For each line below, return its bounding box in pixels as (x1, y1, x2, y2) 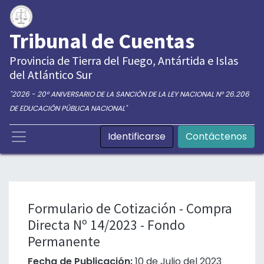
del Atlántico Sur (9, 67, 92, 82)
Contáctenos (186, 130, 247, 143)
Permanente (28, 233, 100, 250)
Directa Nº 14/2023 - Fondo (28, 216, 185, 233)
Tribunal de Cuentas (9, 28, 194, 54)
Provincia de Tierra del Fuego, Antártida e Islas (9, 53, 238, 68)
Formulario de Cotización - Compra (28, 200, 232, 217)
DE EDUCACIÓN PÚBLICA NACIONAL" (9, 103, 127, 113)
